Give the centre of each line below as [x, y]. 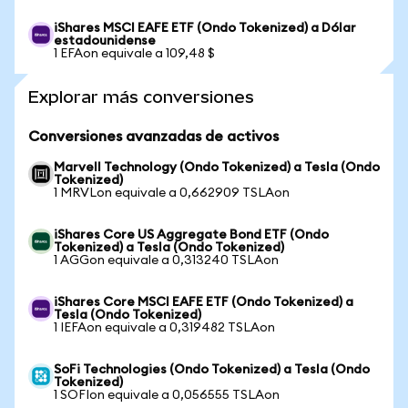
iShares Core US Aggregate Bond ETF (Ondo [191, 235]
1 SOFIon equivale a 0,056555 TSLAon [167, 395]
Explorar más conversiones [141, 97]
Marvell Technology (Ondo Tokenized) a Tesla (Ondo [217, 168]
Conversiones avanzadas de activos [153, 137]
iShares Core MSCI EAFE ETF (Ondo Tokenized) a [204, 302]
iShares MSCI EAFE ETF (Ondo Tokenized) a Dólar [205, 28]
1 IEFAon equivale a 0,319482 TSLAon [164, 328]
